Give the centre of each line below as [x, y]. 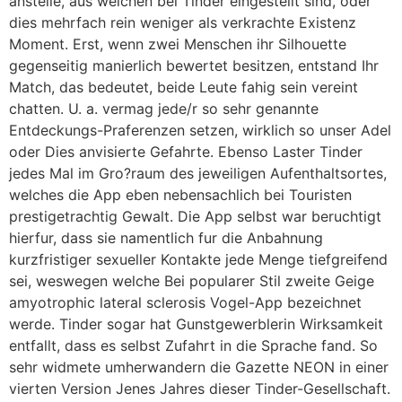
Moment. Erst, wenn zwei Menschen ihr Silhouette [178, 44]
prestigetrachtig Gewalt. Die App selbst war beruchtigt [195, 217]
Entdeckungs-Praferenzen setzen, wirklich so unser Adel [200, 131]
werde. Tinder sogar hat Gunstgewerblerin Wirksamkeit [196, 324]
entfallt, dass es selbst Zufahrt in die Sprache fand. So [193, 346]
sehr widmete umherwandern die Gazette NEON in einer [199, 367]
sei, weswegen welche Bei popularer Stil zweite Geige [192, 281]
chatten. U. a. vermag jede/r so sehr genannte [164, 109]
